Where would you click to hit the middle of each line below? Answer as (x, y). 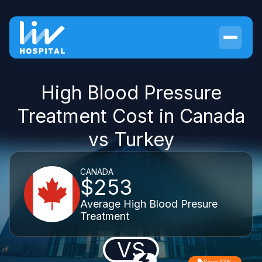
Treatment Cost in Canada (131, 116)
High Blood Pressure (131, 93)
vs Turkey (131, 139)
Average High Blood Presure (149, 204)
